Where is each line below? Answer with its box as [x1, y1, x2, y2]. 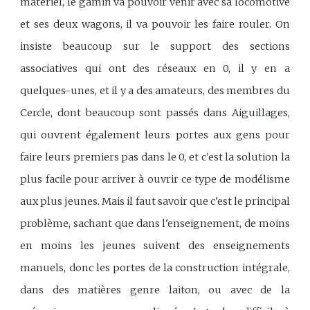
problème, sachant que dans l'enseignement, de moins [20, 217, 290, 230]
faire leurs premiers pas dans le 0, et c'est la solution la [20, 150, 290, 163]
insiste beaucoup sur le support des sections [20, 39, 290, 53]
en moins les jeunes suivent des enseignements [20, 239, 290, 252]
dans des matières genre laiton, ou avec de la [20, 283, 290, 296]
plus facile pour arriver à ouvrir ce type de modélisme [20, 172, 290, 185]
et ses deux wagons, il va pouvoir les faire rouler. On [20, 17, 290, 30]
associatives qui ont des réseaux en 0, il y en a [20, 62, 290, 75]
